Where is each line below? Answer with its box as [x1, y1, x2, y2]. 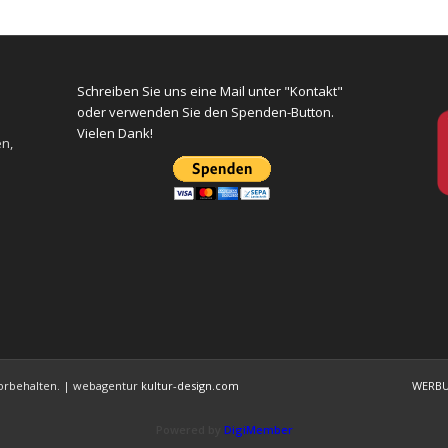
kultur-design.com [141, 377, 239, 393]
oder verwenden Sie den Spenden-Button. [77, 102, 335, 121]
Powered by [155, 421, 224, 437]
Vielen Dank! [77, 123, 154, 142]
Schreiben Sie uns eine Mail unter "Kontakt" [77, 81, 344, 100]
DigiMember [223, 421, 293, 437]
